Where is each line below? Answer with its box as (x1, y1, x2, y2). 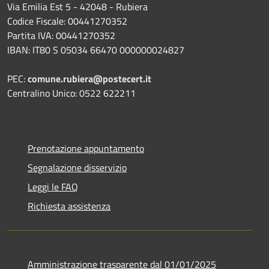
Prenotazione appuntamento (28, 141, 144, 156)
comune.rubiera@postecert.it (28, 71, 151, 86)
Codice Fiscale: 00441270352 (7, 13, 127, 28)
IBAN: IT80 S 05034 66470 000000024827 (7, 42, 184, 57)
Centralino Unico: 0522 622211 (7, 85, 136, 100)
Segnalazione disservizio (28, 160, 127, 175)
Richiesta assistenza (28, 198, 110, 213)
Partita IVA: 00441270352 (7, 28, 115, 43)
